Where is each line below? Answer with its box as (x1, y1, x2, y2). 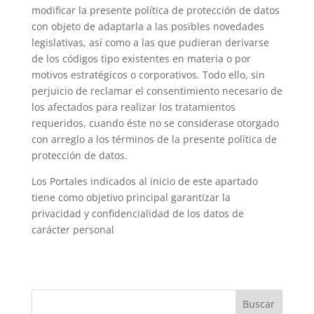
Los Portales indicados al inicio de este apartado (31, 175, 258, 188)
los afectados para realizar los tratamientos (31, 100, 235, 114)
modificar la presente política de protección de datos (31, 4, 280, 17)
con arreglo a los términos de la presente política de (31, 132, 277, 146)
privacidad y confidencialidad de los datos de (31, 207, 244, 220)
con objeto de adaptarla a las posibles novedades (31, 20, 264, 33)
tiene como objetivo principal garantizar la (31, 191, 231, 204)
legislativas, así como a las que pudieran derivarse (31, 36, 269, 49)
